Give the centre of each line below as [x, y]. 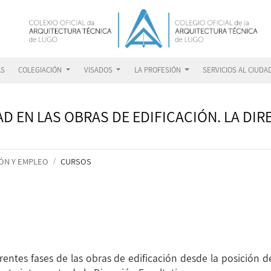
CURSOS [76, 162]
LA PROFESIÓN [158, 70]
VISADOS [99, 70]
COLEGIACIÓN [41, 70]
